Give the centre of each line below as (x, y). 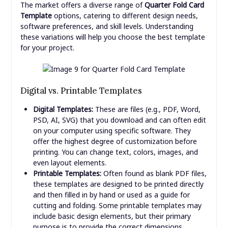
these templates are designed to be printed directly (118, 184)
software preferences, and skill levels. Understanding (107, 26)
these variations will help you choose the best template (112, 37)
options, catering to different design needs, (125, 16)
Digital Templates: (63, 109)
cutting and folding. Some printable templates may (117, 206)
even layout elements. (69, 163)
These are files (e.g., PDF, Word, (147, 109)
